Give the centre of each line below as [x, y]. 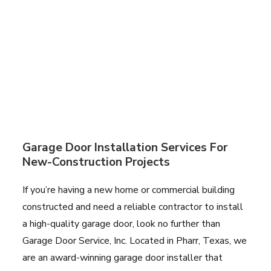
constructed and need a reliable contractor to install [133, 207]
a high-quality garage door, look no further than [122, 224]
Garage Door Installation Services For [125, 147]
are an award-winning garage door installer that [123, 257]
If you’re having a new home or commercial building [129, 190]
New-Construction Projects [96, 162]
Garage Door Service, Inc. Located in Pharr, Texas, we [135, 240]
